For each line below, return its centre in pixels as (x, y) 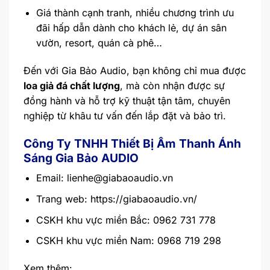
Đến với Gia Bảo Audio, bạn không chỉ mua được (135, 70)
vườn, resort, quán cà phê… (99, 43)
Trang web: (63, 199)
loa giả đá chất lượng (72, 85)
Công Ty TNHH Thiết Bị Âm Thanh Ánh (132, 143)
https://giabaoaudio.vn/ (143, 199)
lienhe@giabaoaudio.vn (120, 178)
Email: (51, 178)
